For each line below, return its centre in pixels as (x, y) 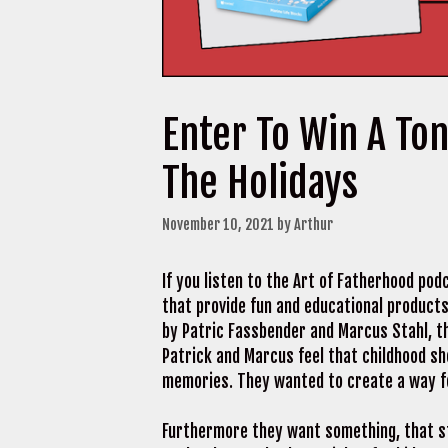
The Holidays (260, 182)
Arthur (313, 224)
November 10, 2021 (218, 224)
